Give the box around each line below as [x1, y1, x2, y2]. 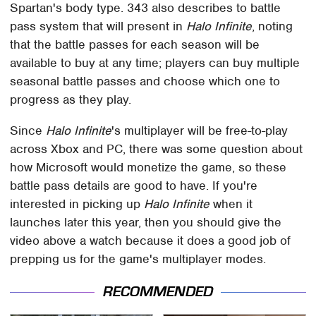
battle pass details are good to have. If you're [10, 177, 258, 193]
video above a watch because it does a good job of [10, 232, 291, 248]
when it [209, 195, 253, 212]
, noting [252, 18, 293, 34]
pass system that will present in [10, 18, 187, 34]
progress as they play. [10, 91, 132, 107]
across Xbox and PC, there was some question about [10, 140, 303, 157]
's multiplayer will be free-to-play [111, 122, 288, 138]
